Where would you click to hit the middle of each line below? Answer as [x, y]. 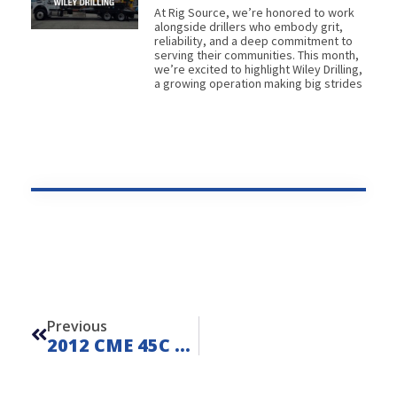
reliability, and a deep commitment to [253, 40]
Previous [77, 326]
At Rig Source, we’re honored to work [254, 12]
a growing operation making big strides [258, 83]
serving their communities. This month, [256, 54]
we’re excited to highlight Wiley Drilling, [258, 69]
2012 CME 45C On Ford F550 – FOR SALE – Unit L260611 [183, 345]
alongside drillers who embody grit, [248, 26]
